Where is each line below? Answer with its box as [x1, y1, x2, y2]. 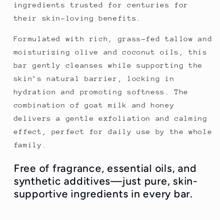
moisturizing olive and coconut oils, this [13, 48, 208, 56]
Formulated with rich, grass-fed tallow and [13, 34, 213, 43]
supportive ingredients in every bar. [13, 187, 193, 200]
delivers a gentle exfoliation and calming [13, 114, 208, 123]
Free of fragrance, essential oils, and [13, 162, 197, 174]
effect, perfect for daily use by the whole [13, 127, 213, 136]
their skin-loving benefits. [13, 13, 141, 22]
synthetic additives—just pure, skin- [13, 174, 198, 187]
